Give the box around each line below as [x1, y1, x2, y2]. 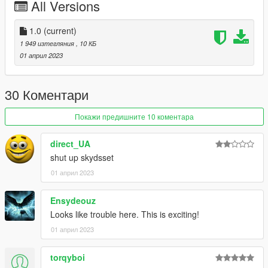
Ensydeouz [50, 194, 96, 207]
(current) [44, 25, 77, 37]
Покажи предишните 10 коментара [75, 111, 194, 122]
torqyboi [50, 251, 85, 264]
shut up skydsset [50, 151, 114, 164]
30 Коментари [5, 85, 89, 104]
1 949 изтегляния [20, 38, 76, 48]
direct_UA [50, 138, 90, 150]
